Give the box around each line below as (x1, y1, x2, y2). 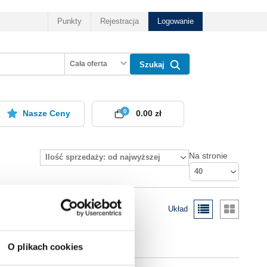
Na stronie (189, 150, 228, 160)
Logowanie (157, 17, 194, 26)
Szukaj (139, 60, 164, 70)
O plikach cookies (8, 241, 83, 252)
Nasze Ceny (22, 108, 70, 119)
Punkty (57, 17, 82, 26)
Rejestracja (100, 17, 139, 26)
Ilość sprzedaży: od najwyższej (45, 152, 160, 162)
